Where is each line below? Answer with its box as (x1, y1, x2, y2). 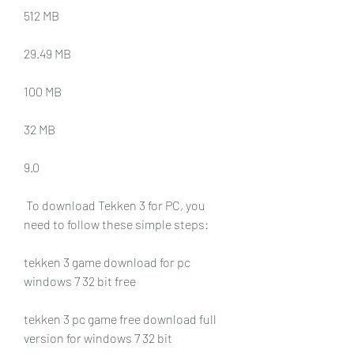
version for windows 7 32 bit (24, 330, 172, 345)
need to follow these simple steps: (24, 216, 209, 232)
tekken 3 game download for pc (24, 254, 190, 269)
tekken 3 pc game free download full (24, 311, 217, 326)
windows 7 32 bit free (24, 273, 136, 288)
